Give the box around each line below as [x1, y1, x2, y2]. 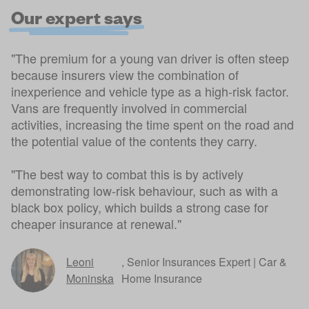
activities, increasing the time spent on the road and [11, 114, 294, 133]
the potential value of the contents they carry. [11, 131, 257, 150]
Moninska [66, 270, 114, 286]
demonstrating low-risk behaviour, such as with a [11, 181, 278, 199]
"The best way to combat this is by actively [11, 164, 243, 183]
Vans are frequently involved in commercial [11, 98, 247, 117]
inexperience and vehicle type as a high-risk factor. [11, 81, 289, 100]
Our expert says [11, 3, 142, 28]
